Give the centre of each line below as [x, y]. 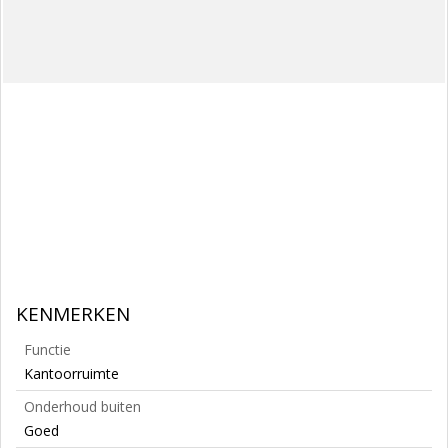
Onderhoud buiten [82, 406]
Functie [47, 349]
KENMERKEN [73, 314]
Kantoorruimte [71, 373]
